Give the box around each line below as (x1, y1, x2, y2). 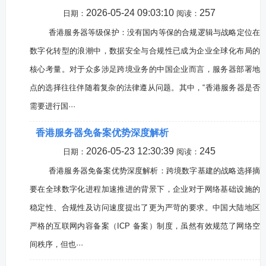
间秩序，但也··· (29, 240, 83, 249)
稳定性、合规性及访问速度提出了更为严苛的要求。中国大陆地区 (29, 203, 261, 212)
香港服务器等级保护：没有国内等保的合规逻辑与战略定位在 (48, 28, 261, 37)
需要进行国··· (29, 102, 75, 110)
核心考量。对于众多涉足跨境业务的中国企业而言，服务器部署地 (29, 65, 261, 74)
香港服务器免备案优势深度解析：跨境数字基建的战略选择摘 (48, 166, 261, 175)
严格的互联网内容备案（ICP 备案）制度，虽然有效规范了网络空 (29, 221, 261, 230)
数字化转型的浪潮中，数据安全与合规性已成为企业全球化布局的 (29, 46, 261, 55)
